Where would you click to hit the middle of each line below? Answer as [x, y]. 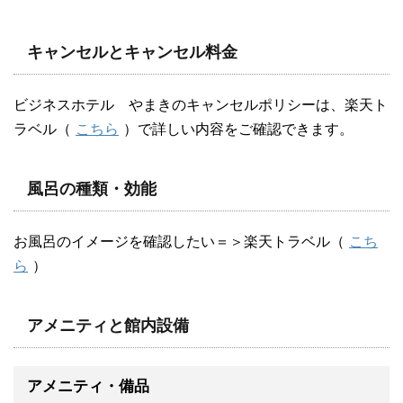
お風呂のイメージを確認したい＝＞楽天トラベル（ [179, 241]
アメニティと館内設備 [108, 325]
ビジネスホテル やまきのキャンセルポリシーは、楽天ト [201, 104]
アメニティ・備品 [88, 386]
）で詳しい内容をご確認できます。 [238, 129]
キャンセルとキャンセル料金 [132, 52]
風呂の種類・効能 [92, 188]
